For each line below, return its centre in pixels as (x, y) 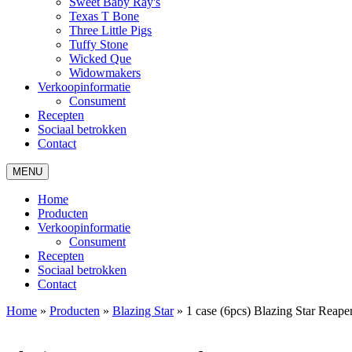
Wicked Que (100, 59)
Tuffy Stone (99, 44)
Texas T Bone (104, 16)
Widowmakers (105, 73)
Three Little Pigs (110, 30)
